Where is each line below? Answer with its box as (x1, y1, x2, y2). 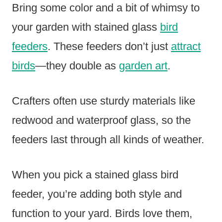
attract (171, 40, 201, 53)
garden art (119, 59, 167, 72)
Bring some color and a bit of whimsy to (12, 1, 200, 14)
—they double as (35, 59, 119, 72)
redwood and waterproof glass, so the (12, 113, 191, 126)
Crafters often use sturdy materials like (12, 94, 195, 107)
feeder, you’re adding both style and (12, 187, 182, 200)
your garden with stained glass (12, 20, 160, 33)
